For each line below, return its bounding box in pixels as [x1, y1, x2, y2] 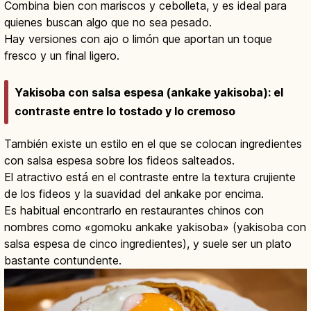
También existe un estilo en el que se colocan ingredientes [4, 136, 302, 151]
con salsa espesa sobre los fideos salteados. [4, 153, 235, 167]
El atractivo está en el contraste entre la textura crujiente [4, 169, 296, 184]
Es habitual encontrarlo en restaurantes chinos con [4, 203, 264, 217]
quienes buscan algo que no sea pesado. [4, 15, 212, 30]
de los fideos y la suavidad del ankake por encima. [4, 186, 264, 201]
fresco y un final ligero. [4, 49, 119, 63]
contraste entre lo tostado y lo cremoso [15, 103, 235, 118]
